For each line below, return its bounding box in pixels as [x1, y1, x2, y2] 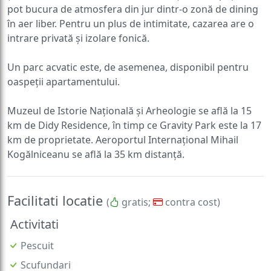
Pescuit [21, 238, 54, 252]
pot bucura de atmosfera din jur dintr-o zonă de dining [7, 2, 258, 16]
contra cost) [163, 195, 220, 209]
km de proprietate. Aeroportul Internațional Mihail [7, 132, 238, 146]
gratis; [119, 195, 153, 209]
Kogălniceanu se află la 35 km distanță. [7, 147, 184, 161]
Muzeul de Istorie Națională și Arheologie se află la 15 [7, 103, 252, 117]
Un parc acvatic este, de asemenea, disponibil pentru [7, 60, 249, 74]
